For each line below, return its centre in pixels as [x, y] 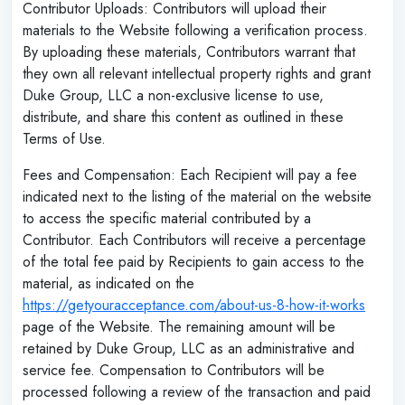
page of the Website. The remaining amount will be [179, 326]
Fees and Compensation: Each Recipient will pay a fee [190, 174]
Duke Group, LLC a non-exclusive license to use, [173, 95]
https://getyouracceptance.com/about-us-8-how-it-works [194, 305]
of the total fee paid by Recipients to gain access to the [193, 261]
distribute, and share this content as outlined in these [183, 117]
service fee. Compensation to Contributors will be [174, 370]
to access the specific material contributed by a [167, 218]
